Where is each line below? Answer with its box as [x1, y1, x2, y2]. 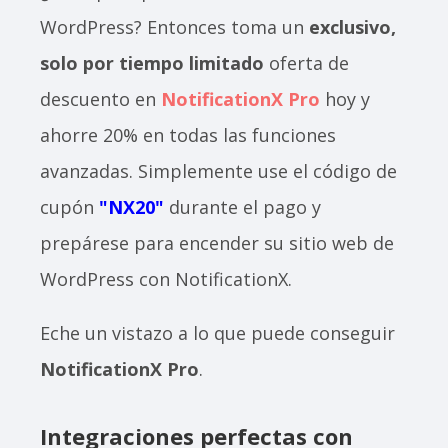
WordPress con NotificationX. [40, 266, 297, 291]
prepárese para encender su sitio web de [40, 230, 394, 255]
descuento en [40, 86, 161, 111]
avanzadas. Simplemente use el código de [40, 158, 397, 183]
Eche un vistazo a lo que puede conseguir [40, 320, 395, 345]
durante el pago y [164, 194, 321, 219]
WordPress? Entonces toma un [40, 14, 309, 39]
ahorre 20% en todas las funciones [40, 122, 336, 147]
